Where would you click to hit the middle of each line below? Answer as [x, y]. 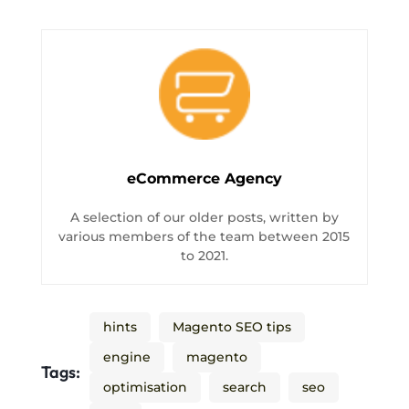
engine [126, 357]
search [244, 388]
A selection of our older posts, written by [204, 218]
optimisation [145, 388]
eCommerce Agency [204, 179]
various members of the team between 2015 [204, 237]
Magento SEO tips [231, 327]
